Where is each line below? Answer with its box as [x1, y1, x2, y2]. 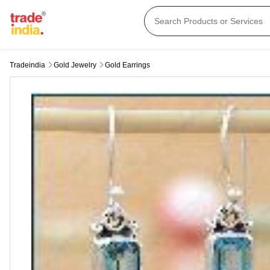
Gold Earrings [105, 61, 150, 70]
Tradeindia [10, 61, 45, 70]
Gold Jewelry [54, 61, 96, 70]
